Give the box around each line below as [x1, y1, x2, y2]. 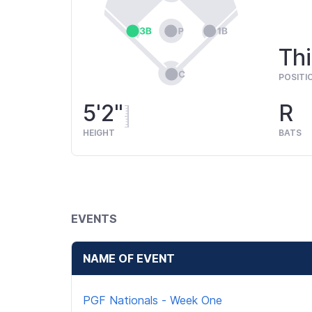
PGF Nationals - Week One [83, 292, 222, 307]
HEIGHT [83, 127, 115, 138]
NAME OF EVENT [83, 251, 175, 265]
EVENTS [71, 211, 117, 226]
